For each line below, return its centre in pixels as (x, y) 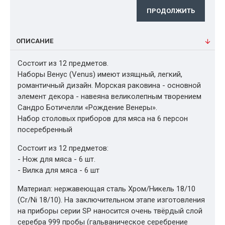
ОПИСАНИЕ (35, 41)
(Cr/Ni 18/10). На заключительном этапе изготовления (111, 200)
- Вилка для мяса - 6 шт (59, 170)
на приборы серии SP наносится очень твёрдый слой (110, 211)
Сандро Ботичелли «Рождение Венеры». (87, 107)
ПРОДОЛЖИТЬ (171, 11)
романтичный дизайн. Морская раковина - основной (109, 85)
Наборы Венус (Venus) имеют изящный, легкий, (100, 74)
